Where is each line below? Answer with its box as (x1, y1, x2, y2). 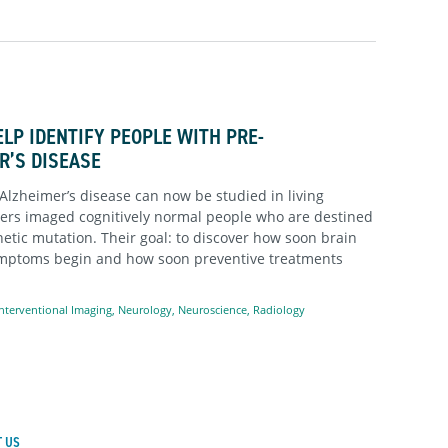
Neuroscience (178, 301, 247, 317)
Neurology (118, 301, 172, 317)
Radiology (253, 301, 305, 317)
